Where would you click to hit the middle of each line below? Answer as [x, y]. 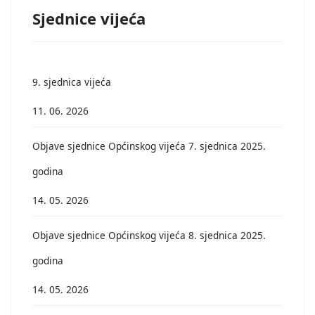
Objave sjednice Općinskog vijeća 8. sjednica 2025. [149, 235]
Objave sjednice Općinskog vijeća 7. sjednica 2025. [149, 146]
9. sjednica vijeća [72, 82]
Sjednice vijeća [89, 18]
